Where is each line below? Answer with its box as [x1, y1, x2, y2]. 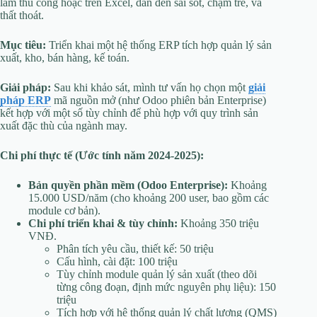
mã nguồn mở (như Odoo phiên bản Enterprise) [51, 94, 266, 107]
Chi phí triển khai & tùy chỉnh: [28, 217, 178, 230]
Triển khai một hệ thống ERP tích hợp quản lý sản [46, 39, 272, 52]
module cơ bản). [28, 204, 100, 217]
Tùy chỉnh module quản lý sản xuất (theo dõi [57, 268, 257, 281]
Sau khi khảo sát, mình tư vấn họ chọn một [51, 81, 248, 94]
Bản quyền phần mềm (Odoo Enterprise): [28, 179, 228, 192]
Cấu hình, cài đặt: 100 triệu [57, 255, 178, 268]
